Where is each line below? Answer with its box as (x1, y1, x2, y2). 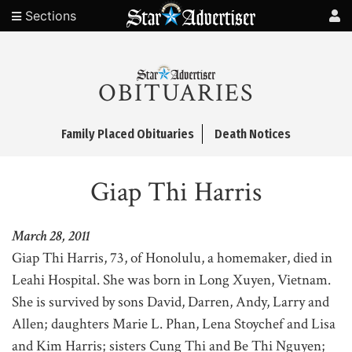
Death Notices (214, 126, 291, 141)
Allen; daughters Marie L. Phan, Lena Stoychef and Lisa (12, 313, 335, 334)
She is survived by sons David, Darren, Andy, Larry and (12, 291, 329, 312)
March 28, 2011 (12, 225, 90, 246)
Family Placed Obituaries (61, 126, 194, 141)
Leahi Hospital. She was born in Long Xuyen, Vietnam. (12, 269, 331, 290)
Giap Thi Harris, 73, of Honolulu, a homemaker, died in (12, 247, 332, 268)
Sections (21, 8, 76, 24)
